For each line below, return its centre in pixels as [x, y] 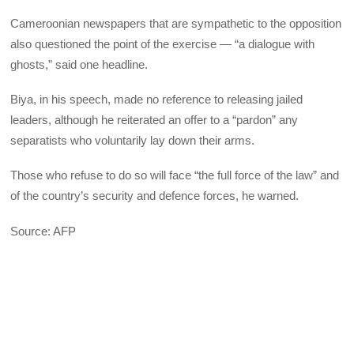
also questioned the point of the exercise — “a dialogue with [163, 43]
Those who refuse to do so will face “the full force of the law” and [175, 175]
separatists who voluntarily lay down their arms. [133, 141]
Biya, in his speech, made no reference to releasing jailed [157, 100]
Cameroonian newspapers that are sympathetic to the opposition [176, 23]
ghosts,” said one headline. [79, 64]
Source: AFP [43, 231]
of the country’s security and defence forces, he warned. [155, 196]
